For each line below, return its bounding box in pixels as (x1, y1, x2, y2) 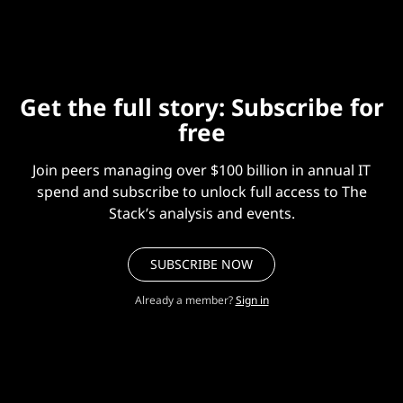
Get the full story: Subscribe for (19, 90, 384, 123)
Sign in (235, 291, 269, 308)
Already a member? (134, 291, 233, 308)
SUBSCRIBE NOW (150, 255, 253, 273)
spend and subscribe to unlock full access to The (36, 181, 367, 201)
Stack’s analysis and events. (108, 202, 295, 223)
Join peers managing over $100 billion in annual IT (32, 159, 371, 180)
